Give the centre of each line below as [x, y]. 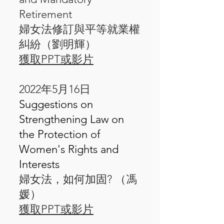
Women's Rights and [69, 149]
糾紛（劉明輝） [57, 44]
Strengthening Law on [71, 119]
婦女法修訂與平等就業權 [79, 29]
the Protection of [60, 134]
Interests [39, 164]
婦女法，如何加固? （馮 [78, 179]
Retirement [45, 14]
